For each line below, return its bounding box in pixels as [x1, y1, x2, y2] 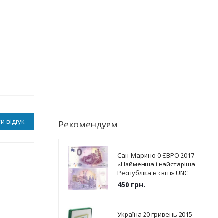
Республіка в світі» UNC [117, 168, 188, 177]
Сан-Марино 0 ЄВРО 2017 [117, 151, 194, 160]
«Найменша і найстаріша [117, 160, 195, 168]
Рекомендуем [58, 118, 118, 130]
